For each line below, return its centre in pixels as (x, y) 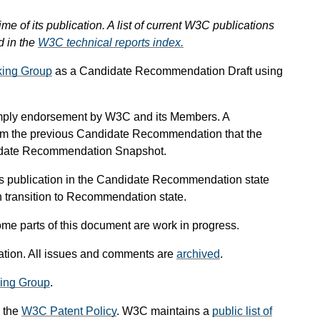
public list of (242, 311)
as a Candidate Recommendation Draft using (167, 71)
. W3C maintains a (164, 311)
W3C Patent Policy (69, 311)
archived (198, 254)
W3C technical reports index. (111, 43)
